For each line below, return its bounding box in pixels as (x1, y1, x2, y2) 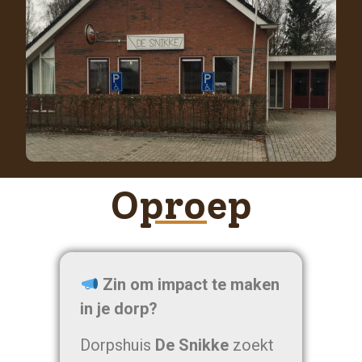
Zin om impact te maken (98, 275, 280, 295)
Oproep (110, 182, 252, 229)
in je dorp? (80, 299, 158, 319)
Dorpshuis (80, 335, 156, 355)
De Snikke (155, 335, 229, 355)
